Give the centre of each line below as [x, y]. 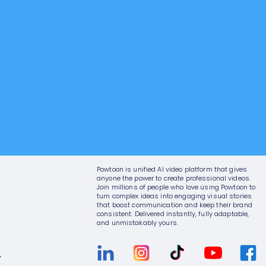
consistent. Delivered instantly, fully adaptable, [173, 215]
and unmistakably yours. [137, 224]
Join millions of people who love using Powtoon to [176, 188]
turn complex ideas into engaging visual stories [175, 197]
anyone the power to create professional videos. [174, 179]
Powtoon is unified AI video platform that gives [172, 170]
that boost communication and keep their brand [175, 206]
